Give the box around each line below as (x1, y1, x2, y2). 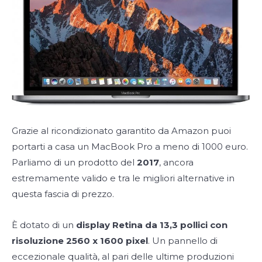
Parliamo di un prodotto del (12, 157, 137, 168)
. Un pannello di (148, 235, 218, 247)
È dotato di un (12, 219, 76, 231)
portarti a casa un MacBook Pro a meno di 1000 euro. (12, 141, 248, 153)
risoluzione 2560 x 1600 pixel (12, 235, 148, 247)
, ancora (159, 157, 194, 168)
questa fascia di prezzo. (12, 188, 114, 200)
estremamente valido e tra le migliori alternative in (12, 173, 235, 184)
